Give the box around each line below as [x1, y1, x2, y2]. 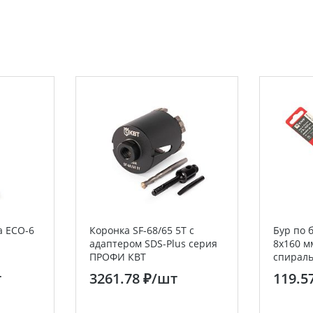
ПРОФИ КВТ [89, 250, 146, 263]
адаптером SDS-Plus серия [89, 237, 217, 250]
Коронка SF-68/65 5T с [89, 224, 194, 237]
